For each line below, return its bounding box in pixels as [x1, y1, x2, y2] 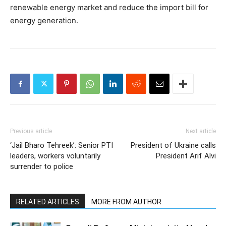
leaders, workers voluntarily [10, 151, 100, 160]
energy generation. [10, 16, 78, 25]
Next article [186, 128, 216, 135]
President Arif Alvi [156, 151, 216, 160]
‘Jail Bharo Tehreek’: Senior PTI [10, 141, 113, 150]
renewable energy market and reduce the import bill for [10, 3, 208, 12]
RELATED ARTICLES [16, 198, 79, 206]
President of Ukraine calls [131, 141, 216, 150]
